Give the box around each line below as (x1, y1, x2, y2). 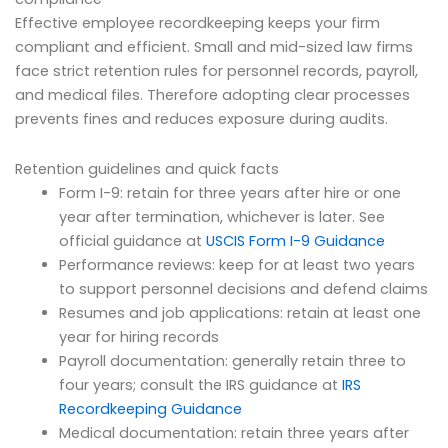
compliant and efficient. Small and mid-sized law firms (15, 37, 413, 58)
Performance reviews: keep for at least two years (58, 254, 415, 275)
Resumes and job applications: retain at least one (58, 302, 421, 323)
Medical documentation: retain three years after (58, 422, 409, 443)
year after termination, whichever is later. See (58, 206, 385, 227)
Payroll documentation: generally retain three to (58, 350, 406, 371)
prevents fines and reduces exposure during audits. (15, 109, 388, 130)
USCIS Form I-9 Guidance (205, 230, 385, 251)
